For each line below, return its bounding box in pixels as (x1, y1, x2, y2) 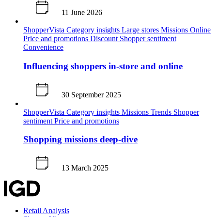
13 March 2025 (62, 163, 108, 172)
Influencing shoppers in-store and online (23, 61, 183, 71)
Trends (151, 108, 173, 116)
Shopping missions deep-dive (23, 134, 138, 145)
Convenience (23, 43, 63, 52)
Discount (90, 34, 120, 43)
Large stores (122, 26, 161, 34)
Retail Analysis (23, 206, 69, 215)
